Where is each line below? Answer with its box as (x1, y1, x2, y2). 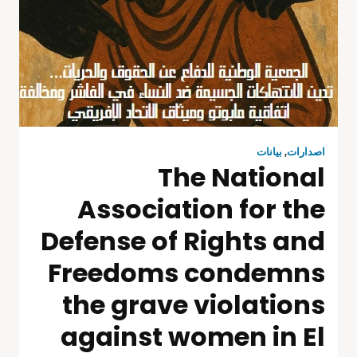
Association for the (77, 190, 325, 227)
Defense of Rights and (41, 222, 325, 259)
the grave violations (62, 286, 325, 323)
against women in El (61, 318, 325, 355)
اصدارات (287, 143, 325, 159)
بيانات (257, 143, 282, 159)
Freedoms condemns (48, 254, 325, 291)
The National (158, 159, 325, 195)
